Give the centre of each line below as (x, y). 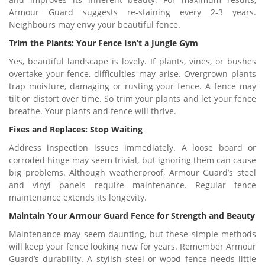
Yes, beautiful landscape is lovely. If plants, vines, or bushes (132, 61)
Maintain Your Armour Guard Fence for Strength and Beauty (132, 216)
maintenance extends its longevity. (78, 197)
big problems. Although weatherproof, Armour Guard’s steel (132, 172)
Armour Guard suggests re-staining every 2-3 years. (132, 12)
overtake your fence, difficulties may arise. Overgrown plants (132, 74)
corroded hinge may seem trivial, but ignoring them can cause (132, 160)
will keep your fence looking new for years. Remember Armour (132, 246)
